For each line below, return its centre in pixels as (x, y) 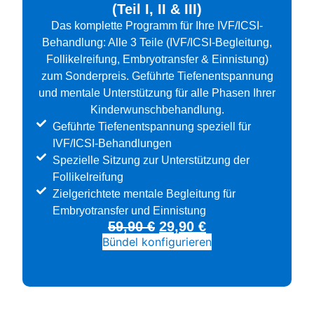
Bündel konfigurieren (157, 242)
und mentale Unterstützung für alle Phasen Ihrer (157, 93)
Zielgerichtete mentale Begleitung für (144, 194)
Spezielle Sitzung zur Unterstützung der (151, 161)
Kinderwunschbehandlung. (157, 110)
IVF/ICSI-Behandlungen (112, 144)
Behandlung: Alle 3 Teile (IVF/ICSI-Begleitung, (157, 43)
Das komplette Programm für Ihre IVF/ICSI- (157, 26)
